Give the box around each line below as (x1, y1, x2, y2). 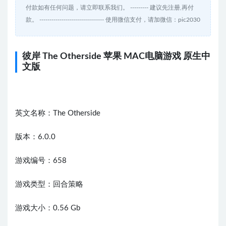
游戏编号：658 (15, 157, 67, 165)
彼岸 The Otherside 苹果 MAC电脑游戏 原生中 (22, 52, 210, 62)
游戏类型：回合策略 (15, 181, 83, 189)
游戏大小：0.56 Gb (15, 204, 80, 212)
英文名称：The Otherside (15, 109, 100, 118)
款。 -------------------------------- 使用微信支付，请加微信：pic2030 (26, 17, 200, 23)
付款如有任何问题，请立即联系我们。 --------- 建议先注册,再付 (26, 5, 194, 11)
